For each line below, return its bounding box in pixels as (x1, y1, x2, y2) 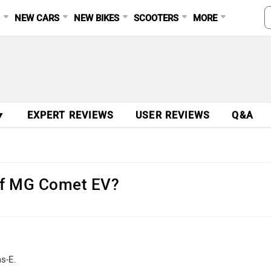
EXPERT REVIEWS (27, 109, 114, 121)
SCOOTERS (134, 13, 179, 24)
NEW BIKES (74, 13, 120, 24)
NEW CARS (15, 13, 60, 24)
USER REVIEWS (135, 109, 211, 121)
